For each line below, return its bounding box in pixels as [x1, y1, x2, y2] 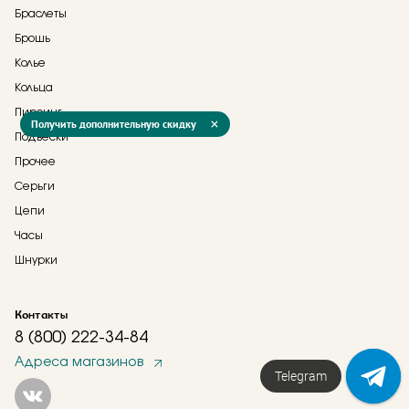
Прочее [15, 156, 56, 167]
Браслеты [15, 8, 67, 19]
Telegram [275, 367, 328, 385]
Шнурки [15, 255, 58, 266]
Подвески [15, 131, 68, 142]
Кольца [15, 82, 53, 93]
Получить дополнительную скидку [31, 116, 197, 131]
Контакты [15, 306, 68, 322]
